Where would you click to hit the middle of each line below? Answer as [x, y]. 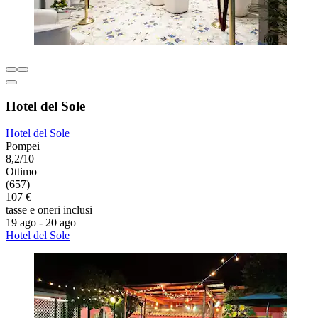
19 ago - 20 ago [41, 223]
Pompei [23, 146]
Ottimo [21, 172]
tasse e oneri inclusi [49, 210]
